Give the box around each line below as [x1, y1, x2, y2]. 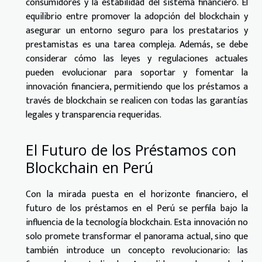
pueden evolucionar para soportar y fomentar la [26, 65, 248, 81]
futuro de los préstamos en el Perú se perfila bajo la [26, 200, 248, 216]
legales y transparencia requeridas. [26, 107, 161, 123]
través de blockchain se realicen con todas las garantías [26, 93, 248, 109]
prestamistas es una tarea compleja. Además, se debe [26, 37, 248, 53]
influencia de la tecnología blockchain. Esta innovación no [26, 214, 248, 230]
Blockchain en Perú [26, 157, 153, 177]
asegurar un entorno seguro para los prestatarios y [26, 23, 248, 39]
